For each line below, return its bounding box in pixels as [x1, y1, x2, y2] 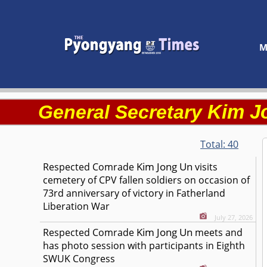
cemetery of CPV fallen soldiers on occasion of [43, 173, 250, 187]
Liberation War [43, 200, 110, 213]
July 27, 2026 [215, 213, 253, 222]
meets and [193, 226, 243, 239]
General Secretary [38, 101, 207, 123]
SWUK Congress [43, 252, 116, 265]
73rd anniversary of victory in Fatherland [43, 187, 226, 200]
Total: [200, 138, 228, 151]
